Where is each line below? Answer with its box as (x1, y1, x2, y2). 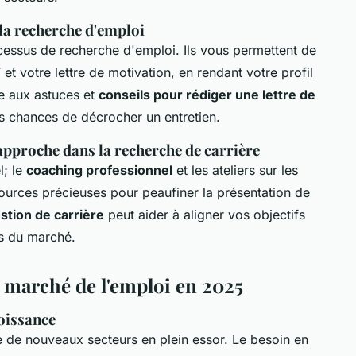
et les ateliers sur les (172, 161, 298, 178)
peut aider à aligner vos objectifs (104, 206, 305, 222)
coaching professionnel (26, 161, 172, 178)
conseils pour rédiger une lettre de (99, 86, 315, 103)
